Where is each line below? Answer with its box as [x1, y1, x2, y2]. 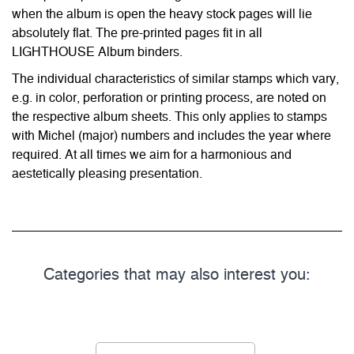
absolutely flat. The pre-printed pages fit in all [12, 27, 262, 40]
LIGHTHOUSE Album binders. [12, 46, 183, 59]
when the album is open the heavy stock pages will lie [12, 8, 312, 21]
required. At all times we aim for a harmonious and [12, 149, 292, 162]
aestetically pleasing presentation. [12, 168, 202, 181]
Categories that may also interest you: [43, 267, 311, 284]
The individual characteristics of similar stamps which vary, [12, 73, 339, 86]
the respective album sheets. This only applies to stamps [12, 111, 327, 124]
